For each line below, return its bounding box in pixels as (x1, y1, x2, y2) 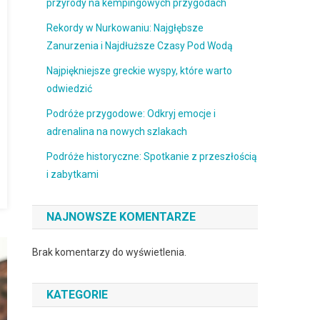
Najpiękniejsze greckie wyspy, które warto (46, 65, 233, 76)
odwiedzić (46, 83, 93, 94)
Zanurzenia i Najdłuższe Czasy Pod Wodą (46, 40, 234, 51)
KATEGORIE (46, 288, 109, 301)
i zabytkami (46, 169, 99, 180)
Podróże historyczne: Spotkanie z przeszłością (46, 151, 258, 162)
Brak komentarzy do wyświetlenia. (32, 246, 187, 258)
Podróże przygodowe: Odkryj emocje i (46, 108, 216, 119)
